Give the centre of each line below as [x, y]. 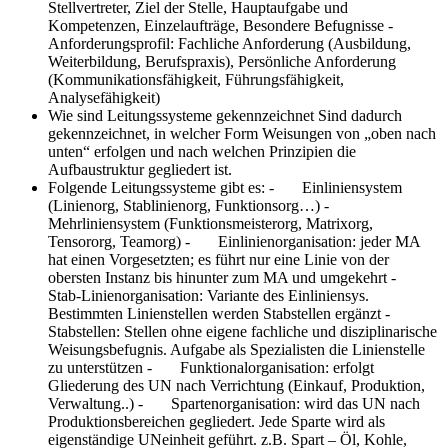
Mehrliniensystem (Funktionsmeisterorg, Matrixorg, [210, 223]
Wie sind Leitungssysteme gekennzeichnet [183, 115]
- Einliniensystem [335, 187]
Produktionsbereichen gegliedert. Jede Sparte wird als [216, 421]
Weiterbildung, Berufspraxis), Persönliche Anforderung [222, 61]
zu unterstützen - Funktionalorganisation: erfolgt [211, 367]
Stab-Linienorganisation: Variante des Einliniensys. [208, 295]
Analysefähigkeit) [104, 97]
